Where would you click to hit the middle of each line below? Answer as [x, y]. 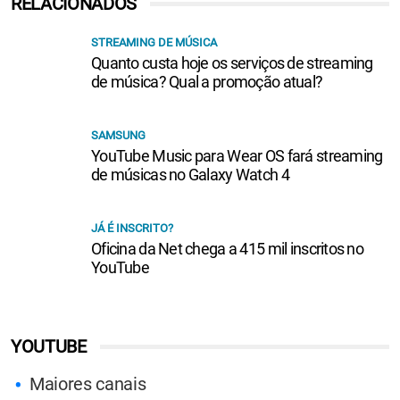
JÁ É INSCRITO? [132, 228]
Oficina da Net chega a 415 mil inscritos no [228, 248]
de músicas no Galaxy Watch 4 [190, 174]
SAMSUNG [118, 135]
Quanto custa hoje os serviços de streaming [232, 62]
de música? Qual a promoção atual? [207, 81]
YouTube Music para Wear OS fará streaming [237, 155]
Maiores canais [88, 383]
